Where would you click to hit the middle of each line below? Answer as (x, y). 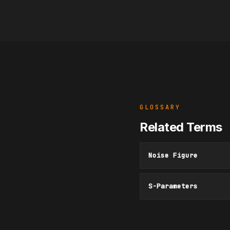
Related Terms (181, 127)
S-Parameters (173, 186)
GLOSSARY (160, 107)
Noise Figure (173, 155)
